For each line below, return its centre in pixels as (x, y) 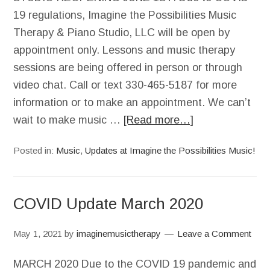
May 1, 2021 (38, 234)
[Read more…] (159, 120)
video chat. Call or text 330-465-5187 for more (125, 85)
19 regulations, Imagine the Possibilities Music (125, 15)
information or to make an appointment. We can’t (132, 102)
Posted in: (35, 150)
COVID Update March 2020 (108, 204)
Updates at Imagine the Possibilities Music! (171, 150)
